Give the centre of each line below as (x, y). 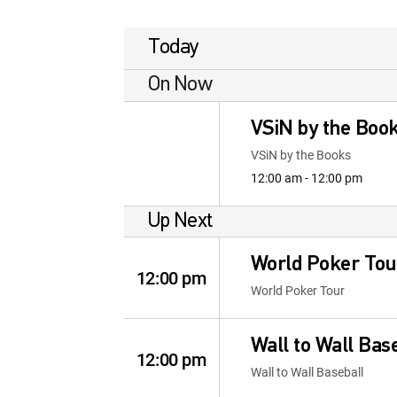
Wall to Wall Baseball (307, 372)
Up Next (180, 221)
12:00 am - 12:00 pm (306, 178)
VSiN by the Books (300, 155)
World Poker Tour (297, 290)
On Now (180, 85)
